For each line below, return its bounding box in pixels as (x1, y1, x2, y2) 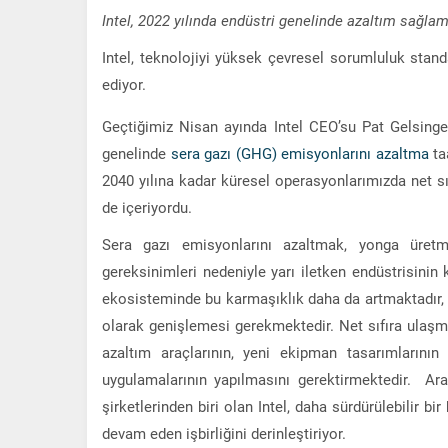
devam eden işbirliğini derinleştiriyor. (102, 422, 346, 443)
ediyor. (102, 73, 146, 94)
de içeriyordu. (102, 196, 192, 217)
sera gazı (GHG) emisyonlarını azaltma (170, 142, 429, 163)
